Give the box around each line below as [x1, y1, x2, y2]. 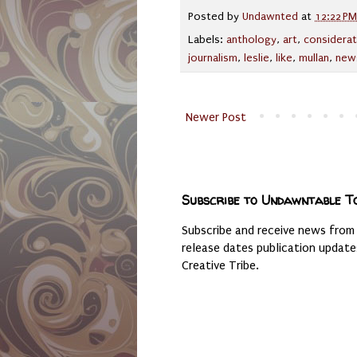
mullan [299, 51, 329, 65]
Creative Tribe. [182, 257, 259, 273]
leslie [244, 51, 269, 65]
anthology [226, 33, 277, 46]
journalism [188, 51, 237, 65]
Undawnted [242, 10, 298, 23]
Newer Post [186, 109, 246, 124]
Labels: [188, 33, 226, 46]
